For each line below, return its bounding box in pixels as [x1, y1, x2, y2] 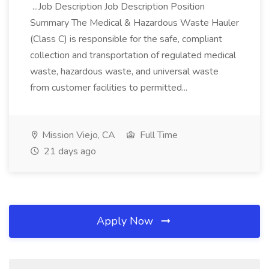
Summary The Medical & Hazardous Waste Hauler [30, 16, 239, 29]
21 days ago [41, 145, 96, 158]
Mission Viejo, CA [40, 128, 115, 142]
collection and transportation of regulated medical [30, 49, 236, 62]
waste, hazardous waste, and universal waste [30, 65, 219, 78]
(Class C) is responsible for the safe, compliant [30, 32, 222, 46]
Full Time [138, 128, 178, 142]
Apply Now [97, 214, 156, 228]
